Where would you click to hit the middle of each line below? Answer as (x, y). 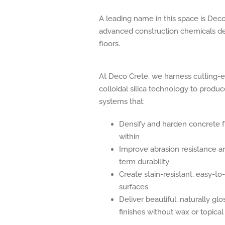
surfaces (133, 187)
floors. (109, 43)
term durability (144, 161)
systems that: (122, 101)
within (129, 136)
